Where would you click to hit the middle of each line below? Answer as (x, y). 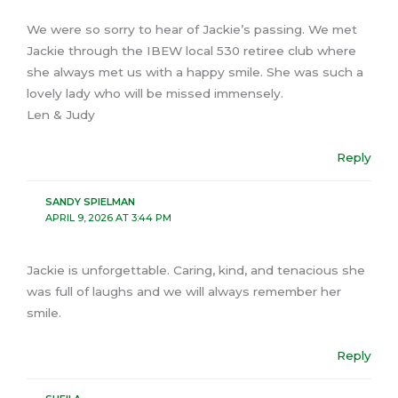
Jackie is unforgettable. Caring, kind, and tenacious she (196, 270)
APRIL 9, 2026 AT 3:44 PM (108, 217)
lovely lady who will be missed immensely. (155, 94)
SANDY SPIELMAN (90, 201)
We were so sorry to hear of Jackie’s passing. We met (192, 30)
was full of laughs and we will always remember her (184, 291)
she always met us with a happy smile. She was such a (195, 72)
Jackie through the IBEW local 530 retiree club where (191, 51)
